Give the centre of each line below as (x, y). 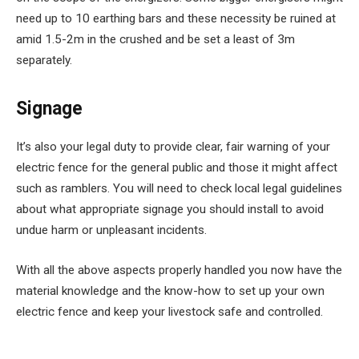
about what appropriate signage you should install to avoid (170, 209)
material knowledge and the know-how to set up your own (170, 290)
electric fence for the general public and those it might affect (177, 167)
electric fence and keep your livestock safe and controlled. (169, 311)
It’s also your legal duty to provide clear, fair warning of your (173, 146)
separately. (44, 60)
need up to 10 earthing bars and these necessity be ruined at (176, 18)
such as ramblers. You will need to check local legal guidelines (179, 188)
